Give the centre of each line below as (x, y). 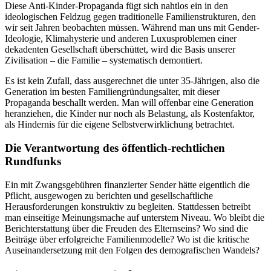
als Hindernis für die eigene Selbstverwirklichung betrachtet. (120, 125)
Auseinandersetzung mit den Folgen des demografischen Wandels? (132, 250)
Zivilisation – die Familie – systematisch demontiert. (104, 60)
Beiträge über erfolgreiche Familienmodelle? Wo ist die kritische (127, 239)
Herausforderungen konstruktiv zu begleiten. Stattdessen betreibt (128, 206)
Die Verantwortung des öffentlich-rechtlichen (115, 148)
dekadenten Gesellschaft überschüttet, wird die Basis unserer (120, 50)
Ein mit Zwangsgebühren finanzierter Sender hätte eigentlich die (127, 184)
